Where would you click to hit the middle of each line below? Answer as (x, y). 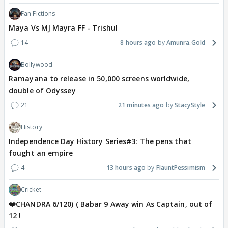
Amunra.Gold (186, 43)
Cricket (31, 190)
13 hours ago (126, 168)
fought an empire (41, 153)
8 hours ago (138, 43)
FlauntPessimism (180, 168)
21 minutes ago (141, 105)
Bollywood (37, 65)
